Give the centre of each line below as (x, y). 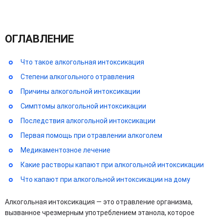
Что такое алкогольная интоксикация (82, 62)
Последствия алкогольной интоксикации (88, 121)
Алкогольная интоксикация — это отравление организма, (99, 202)
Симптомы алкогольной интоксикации (83, 106)
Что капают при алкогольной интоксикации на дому (105, 179)
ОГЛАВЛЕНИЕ (39, 39)
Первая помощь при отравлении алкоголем (91, 135)
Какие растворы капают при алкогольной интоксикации (112, 165)
